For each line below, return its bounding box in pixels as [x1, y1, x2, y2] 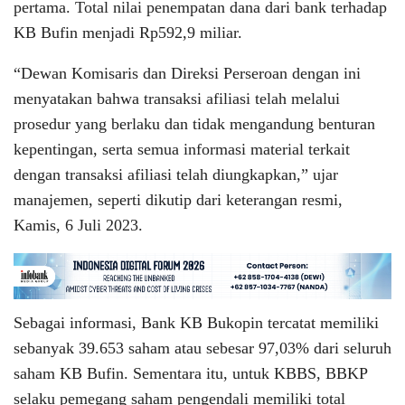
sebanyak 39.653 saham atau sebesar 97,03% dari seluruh [14, 339, 391, 358]
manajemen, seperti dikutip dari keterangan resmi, [14, 190, 343, 209]
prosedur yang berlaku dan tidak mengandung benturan [14, 114, 375, 133]
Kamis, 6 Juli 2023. [14, 215, 147, 234]
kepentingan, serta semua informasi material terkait [14, 139, 350, 158]
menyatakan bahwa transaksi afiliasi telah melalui [14, 89, 340, 108]
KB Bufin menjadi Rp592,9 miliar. [14, 23, 247, 42]
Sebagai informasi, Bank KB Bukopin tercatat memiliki [14, 314, 379, 333]
